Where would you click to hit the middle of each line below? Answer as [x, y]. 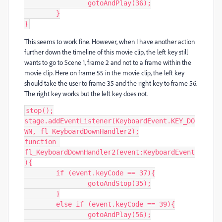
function [40, 142]
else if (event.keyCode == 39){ [40, 204]
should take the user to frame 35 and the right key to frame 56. [111, 83]
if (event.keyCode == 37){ [40, 173]
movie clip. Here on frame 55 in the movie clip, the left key [104, 73]
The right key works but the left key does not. [86, 93]
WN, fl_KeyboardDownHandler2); [82, 131]
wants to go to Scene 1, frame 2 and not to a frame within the [108, 62]
